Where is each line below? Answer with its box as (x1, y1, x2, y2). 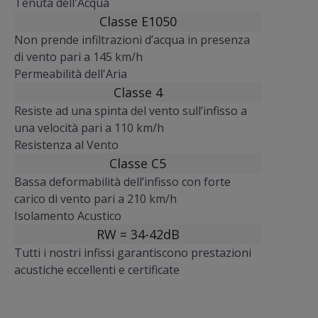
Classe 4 (113, 84, 163, 102)
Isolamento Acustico (14, 208, 121, 224)
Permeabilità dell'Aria (14, 66, 127, 82)
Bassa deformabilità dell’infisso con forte (14, 174, 231, 190)
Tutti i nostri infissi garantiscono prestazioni (14, 245, 251, 261)
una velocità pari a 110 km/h (14, 120, 164, 136)
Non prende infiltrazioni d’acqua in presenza (14, 32, 250, 48)
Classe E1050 (99, 13, 177, 31)
